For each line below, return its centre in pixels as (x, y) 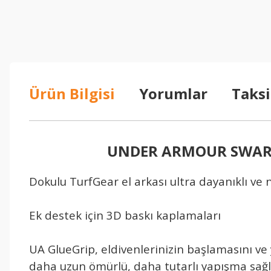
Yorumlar (173, 93)
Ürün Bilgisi (72, 93)
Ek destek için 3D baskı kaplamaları (125, 215)
